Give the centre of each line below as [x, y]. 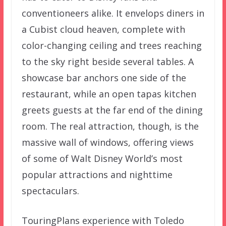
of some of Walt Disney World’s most [102, 158]
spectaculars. [50, 190]
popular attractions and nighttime [97, 174]
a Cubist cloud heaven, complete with [103, 29]
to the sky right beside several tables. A [107, 61]
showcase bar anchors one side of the [104, 77]
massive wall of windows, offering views [107, 142]
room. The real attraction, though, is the [110, 126]
